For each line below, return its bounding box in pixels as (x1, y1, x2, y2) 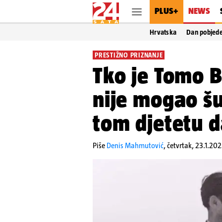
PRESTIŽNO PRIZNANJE (95, 51, 163, 59)
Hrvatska (150, 28, 177, 36)
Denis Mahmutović (107, 141, 164, 150)
